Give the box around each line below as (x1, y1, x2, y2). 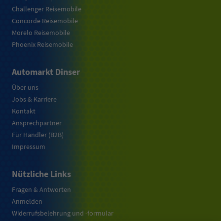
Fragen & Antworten (12, 185, 71, 194)
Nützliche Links (12, 168, 71, 180)
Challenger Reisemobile (12, 4, 81, 14)
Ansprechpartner (12, 118, 62, 128)
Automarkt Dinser (12, 66, 80, 78)
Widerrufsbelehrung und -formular (12, 209, 113, 218)
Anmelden (12, 197, 42, 206)
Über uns (12, 83, 38, 92)
